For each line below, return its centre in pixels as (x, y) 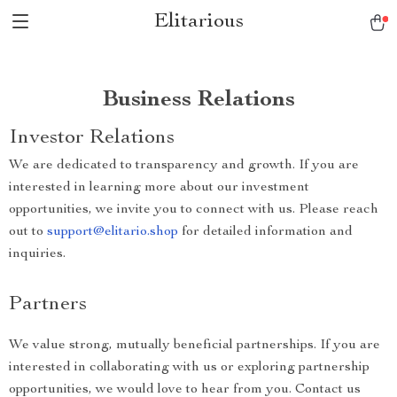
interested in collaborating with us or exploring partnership (189, 368)
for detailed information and (265, 232)
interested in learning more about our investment (159, 188)
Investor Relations (92, 138)
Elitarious (198, 22)
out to (28, 232)
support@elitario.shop (113, 232)
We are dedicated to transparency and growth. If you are (184, 166)
